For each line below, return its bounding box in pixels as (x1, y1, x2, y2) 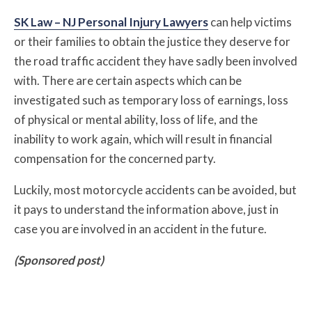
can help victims (208, 15, 292, 29)
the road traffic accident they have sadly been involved (14, 54, 297, 68)
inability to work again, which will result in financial (14, 132, 272, 146)
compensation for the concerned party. (14, 151, 216, 166)
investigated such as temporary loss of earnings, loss (14, 93, 288, 107)
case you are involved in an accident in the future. (14, 221, 267, 236)
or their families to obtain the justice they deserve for (14, 34, 290, 49)
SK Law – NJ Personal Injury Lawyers (14, 15, 208, 29)
